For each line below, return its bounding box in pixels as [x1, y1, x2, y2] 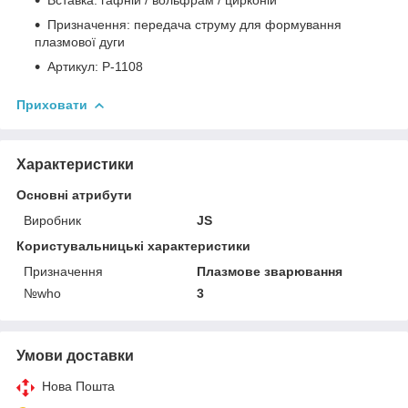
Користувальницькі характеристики [16, 238, 250, 253]
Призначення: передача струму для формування [47, 16, 342, 32]
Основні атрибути [16, 187, 132, 202]
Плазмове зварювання [197, 263, 343, 279]
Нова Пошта [42, 378, 115, 393]
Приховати [16, 97, 87, 112]
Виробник [24, 212, 81, 228]
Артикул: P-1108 [47, 58, 143, 74]
